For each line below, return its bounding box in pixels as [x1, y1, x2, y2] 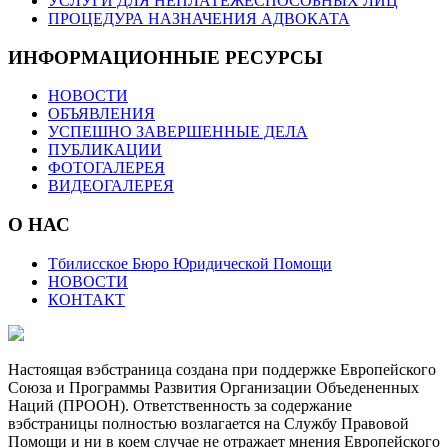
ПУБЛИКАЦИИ [48, 141, 162, 159]
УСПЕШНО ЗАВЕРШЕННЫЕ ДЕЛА [48, 123, 308, 141]
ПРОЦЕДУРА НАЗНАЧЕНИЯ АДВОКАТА [48, 9, 350, 27]
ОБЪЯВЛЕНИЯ [48, 105, 155, 123]
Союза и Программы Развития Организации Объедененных [8, 378, 419, 396]
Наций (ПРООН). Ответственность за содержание [8, 396, 352, 414]
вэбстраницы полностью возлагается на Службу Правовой [8, 414, 409, 432]
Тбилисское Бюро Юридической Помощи [48, 254, 332, 272]
